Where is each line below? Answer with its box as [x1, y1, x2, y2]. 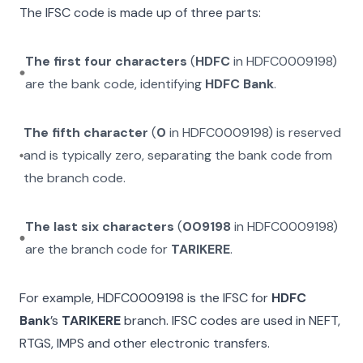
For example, [19, 289, 97, 306]
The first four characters [24, 53, 187, 70]
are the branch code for [25, 241, 172, 258]
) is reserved [268, 124, 342, 141]
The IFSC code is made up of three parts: [19, 4, 261, 21]
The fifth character [23, 124, 149, 141]
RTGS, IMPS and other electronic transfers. [19, 335, 270, 352]
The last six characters [25, 218, 175, 235]
